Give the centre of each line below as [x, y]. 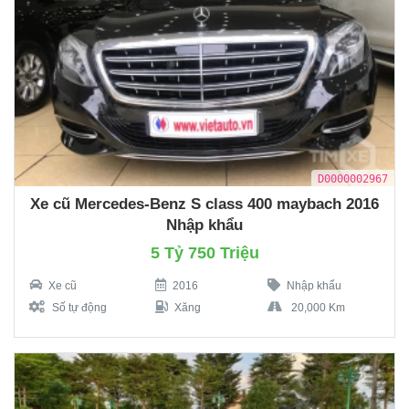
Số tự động [79, 307]
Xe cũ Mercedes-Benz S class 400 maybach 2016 [204, 204]
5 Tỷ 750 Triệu [204, 252]
